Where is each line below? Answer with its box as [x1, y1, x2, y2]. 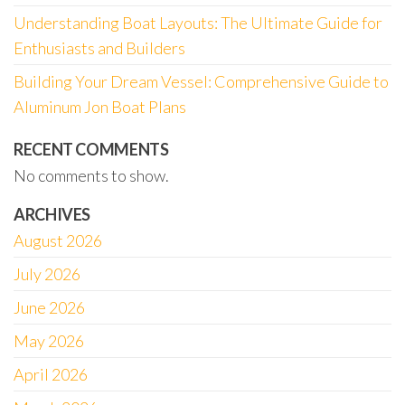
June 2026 [14, 297, 85, 317]
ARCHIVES [14, 204, 91, 224]
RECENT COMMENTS [14, 139, 169, 159]
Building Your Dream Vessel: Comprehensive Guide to [14, 71, 389, 91]
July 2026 [14, 264, 80, 284]
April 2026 [14, 364, 88, 384]
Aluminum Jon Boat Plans [14, 97, 186, 117]
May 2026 [14, 331, 84, 351]
